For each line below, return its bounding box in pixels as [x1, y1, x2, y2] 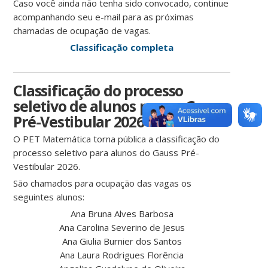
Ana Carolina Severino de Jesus [59, 221, 185, 234]
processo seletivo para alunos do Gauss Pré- [13, 147, 200, 159]
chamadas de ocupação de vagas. [13, 25, 151, 37]
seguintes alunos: [13, 191, 85, 203]
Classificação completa [70, 41, 174, 54]
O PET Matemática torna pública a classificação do [13, 133, 220, 145]
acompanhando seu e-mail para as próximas [13, 11, 194, 23]
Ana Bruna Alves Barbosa [70, 208, 173, 220]
